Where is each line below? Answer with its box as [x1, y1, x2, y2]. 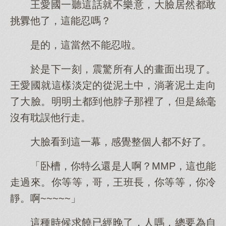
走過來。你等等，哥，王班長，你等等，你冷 [10, 177, 216, 188]
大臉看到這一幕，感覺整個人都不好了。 [30, 136, 212, 147]
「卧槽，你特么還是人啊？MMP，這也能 [30, 160, 216, 172]
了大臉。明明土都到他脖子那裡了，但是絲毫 [10, 96, 216, 107]
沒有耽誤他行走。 [10, 112, 91, 123]
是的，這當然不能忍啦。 [30, 39, 141, 50]
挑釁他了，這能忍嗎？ [10, 15, 111, 26]
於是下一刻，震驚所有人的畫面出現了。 [30, 64, 216, 75]
